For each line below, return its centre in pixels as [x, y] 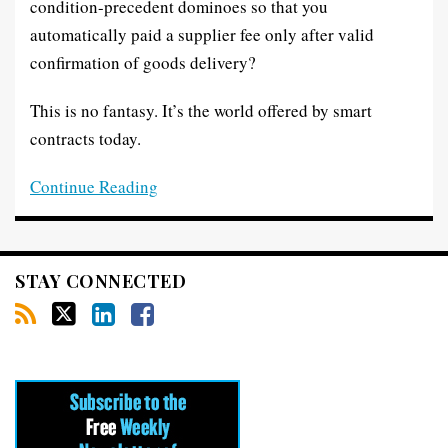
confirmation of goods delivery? [143, 62]
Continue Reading [94, 186]
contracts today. [85, 138]
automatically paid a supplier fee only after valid [202, 34]
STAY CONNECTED [100, 281]
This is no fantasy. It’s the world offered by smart [201, 110]
